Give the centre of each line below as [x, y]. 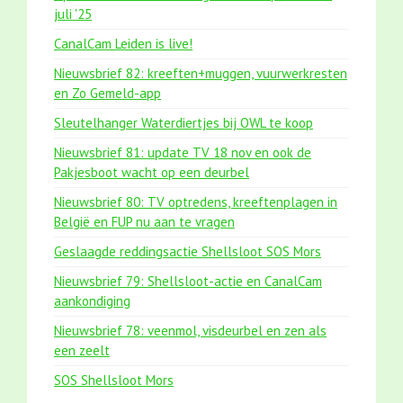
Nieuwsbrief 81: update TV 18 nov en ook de [183, 153]
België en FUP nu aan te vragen [144, 222]
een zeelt [82, 351]
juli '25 [73, 14]
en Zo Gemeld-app [107, 94]
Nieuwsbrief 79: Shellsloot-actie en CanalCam [188, 282]
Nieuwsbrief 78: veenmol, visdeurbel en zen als [190, 331]
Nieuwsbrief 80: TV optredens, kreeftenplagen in [196, 202]
